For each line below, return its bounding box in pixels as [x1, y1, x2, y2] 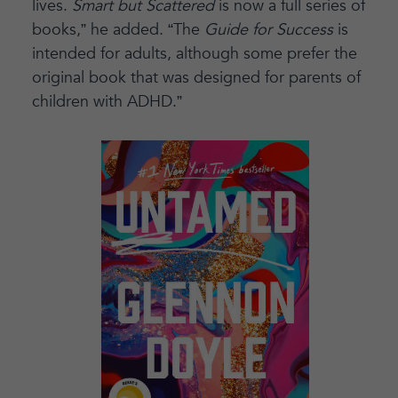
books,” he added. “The [31, 18, 204, 41]
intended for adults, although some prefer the [31, 42, 357, 65]
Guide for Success [203, 18, 333, 41]
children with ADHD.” [31, 90, 182, 113]
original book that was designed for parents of [31, 66, 361, 89]
